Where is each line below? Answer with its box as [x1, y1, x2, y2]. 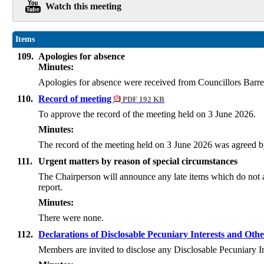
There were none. [38, 213, 104, 223]
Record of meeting [38, 94, 114, 104]
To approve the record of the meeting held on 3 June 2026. [38, 109, 256, 120]
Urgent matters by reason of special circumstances [38, 156, 238, 167]
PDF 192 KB [121, 95, 165, 104]
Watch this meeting [45, 1, 122, 12]
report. [38, 182, 65, 193]
